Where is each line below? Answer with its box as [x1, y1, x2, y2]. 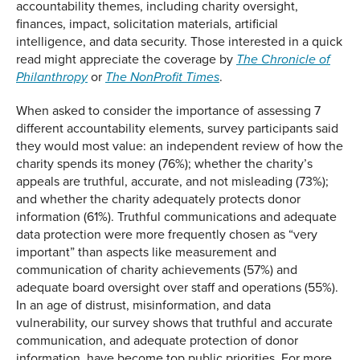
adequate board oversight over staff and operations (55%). [16, 277, 338, 296]
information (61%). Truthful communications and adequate [16, 207, 337, 225]
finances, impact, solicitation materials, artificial [16, 14, 278, 32]
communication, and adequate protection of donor [16, 330, 298, 349]
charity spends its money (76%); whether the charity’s [16, 153, 313, 172]
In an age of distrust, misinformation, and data [16, 295, 271, 313]
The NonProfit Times [105, 69, 219, 85]
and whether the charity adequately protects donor [16, 189, 301, 207]
